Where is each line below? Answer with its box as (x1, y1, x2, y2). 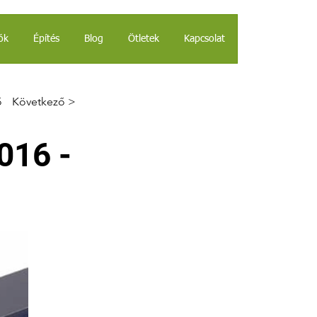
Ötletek (128, 34, 159, 44)
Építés (33, 34, 59, 44)
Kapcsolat (184, 34, 225, 44)
